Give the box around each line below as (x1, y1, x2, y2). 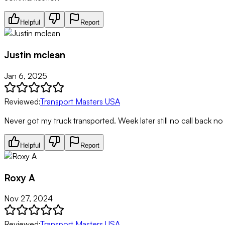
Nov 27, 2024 (4, 193, 53, 204)
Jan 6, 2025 (4, 70, 47, 81)
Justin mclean (4, 49, 65, 61)
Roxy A (4, 171, 35, 183)
